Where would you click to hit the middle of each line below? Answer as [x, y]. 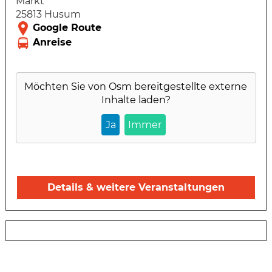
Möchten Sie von [67, 87]
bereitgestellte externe [190, 87]
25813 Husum [48, 15]
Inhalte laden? [136, 100]
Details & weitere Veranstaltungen [136, 188]
